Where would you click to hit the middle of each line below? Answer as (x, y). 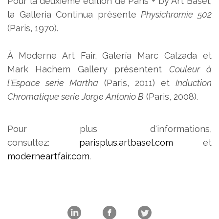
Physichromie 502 (176, 14)
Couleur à (190, 69)
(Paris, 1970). (33, 28)
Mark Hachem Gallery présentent (88, 69)
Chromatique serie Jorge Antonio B (76, 96)
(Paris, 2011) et (137, 83)
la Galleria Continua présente (74, 14)
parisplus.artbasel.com (126, 142)
